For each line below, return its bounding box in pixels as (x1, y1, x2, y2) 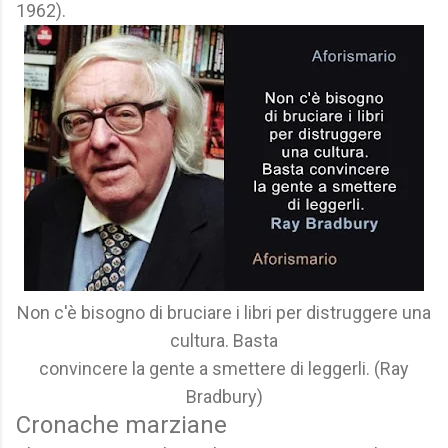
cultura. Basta (170, 330, 278, 351)
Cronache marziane (16, 411, 227, 439)
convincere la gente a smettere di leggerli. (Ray (39, 358, 409, 379)
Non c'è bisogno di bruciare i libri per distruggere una (17, 302, 431, 323)
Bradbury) (185, 386, 263, 407)
